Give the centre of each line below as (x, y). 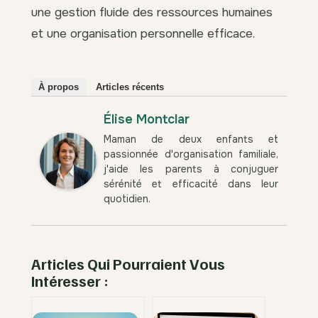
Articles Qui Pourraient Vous (128, 263)
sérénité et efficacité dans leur (191, 184)
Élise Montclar (147, 120)
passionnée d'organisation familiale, (191, 154)
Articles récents (130, 87)
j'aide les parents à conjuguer (191, 169)
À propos (59, 87)
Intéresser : (70, 280)
